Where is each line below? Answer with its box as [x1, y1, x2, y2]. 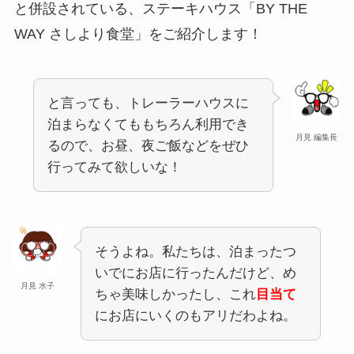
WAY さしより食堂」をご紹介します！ [13, 25, 262, 42]
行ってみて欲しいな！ [47, 159, 182, 175]
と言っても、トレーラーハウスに [47, 95, 249, 111]
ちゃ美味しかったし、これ [94, 286, 256, 302]
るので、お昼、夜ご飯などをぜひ [47, 137, 249, 153]
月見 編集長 [295, 132, 337, 141]
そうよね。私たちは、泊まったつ [94, 243, 296, 259]
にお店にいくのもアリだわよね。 [94, 307, 296, 323]
